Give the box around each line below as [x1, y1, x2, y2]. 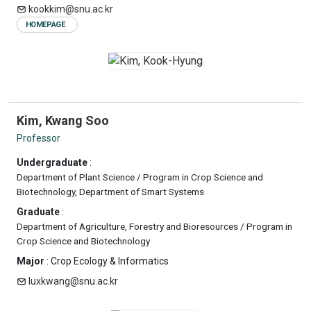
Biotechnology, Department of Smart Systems [17, 186, 204, 197]
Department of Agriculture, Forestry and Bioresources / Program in [17, 221, 292, 232]
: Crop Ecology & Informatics [44, 255, 169, 267]
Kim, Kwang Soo [17, 113, 109, 128]
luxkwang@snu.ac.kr [28, 276, 118, 287]
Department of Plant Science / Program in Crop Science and [17, 171, 263, 183]
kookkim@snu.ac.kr [28, 3, 113, 15]
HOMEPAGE [26, 20, 65, 29]
